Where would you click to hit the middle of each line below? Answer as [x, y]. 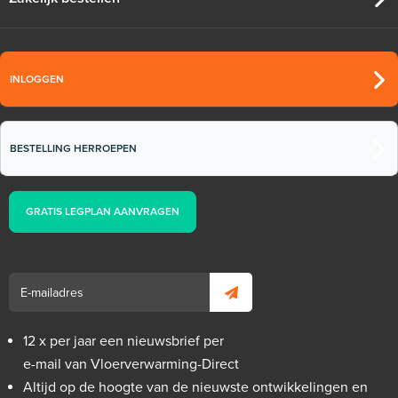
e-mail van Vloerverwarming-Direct [131, 364]
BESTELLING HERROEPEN [73, 148]
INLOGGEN [37, 79]
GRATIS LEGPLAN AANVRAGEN [103, 211]
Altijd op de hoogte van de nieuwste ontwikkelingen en [195, 387]
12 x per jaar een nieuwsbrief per [123, 341]
